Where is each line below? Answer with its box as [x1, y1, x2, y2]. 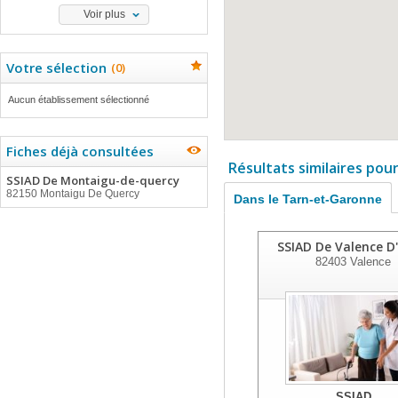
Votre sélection [6, 59, 107, 76]
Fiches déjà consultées [6, 142, 154, 160]
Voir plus [83, 8, 125, 20]
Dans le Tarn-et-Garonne [234, 192, 382, 206]
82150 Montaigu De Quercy [6, 187, 139, 200]
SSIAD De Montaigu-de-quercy [6, 172, 179, 188]
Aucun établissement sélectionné [8, 94, 149, 105]
